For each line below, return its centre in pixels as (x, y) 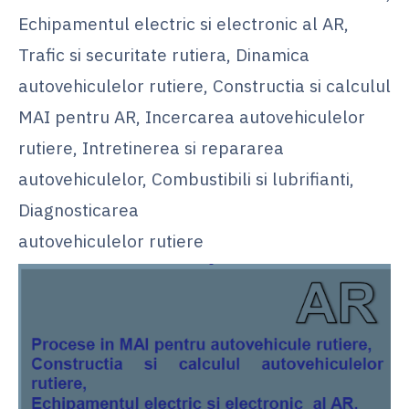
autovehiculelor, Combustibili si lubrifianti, (186, 178)
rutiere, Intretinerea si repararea (151, 147)
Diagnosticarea (79, 209)
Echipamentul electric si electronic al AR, (184, 23)
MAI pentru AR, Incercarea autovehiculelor (192, 116)
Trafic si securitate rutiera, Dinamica (164, 54)
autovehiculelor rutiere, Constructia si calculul (204, 85)
